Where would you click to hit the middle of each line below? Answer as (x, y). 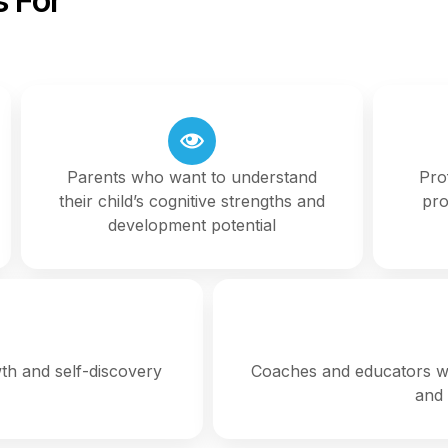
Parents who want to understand (191, 176)
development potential (191, 224)
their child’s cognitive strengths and (191, 200)
